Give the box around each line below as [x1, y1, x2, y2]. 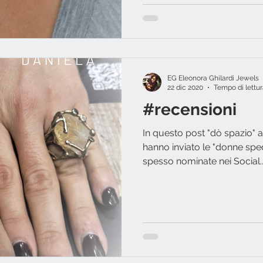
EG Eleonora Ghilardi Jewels [167, 73, 259, 82]
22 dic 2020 [167, 83, 203, 92]
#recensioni [143, 99, 237, 119]
